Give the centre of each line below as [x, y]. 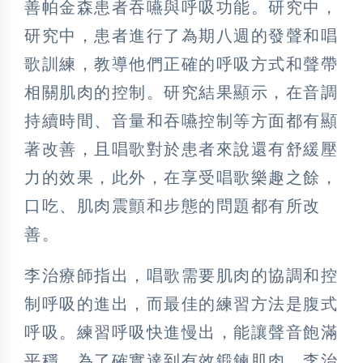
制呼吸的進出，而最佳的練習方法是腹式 [181, 303]
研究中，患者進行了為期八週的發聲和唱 [181, 35]
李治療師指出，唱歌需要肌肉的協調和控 [181, 275]
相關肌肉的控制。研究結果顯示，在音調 [181, 92]
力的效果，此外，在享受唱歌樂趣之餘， [181, 177]
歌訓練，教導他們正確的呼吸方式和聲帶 [181, 64]
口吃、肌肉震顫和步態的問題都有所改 [173, 205]
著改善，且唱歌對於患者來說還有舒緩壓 [181, 149]
